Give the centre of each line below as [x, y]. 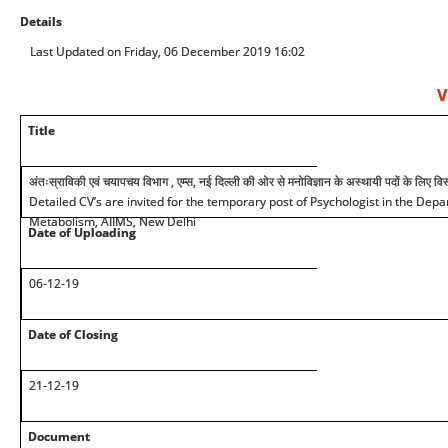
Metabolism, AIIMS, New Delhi [112, 221]
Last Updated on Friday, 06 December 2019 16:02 [167, 51]
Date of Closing [73, 334]
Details [41, 21]
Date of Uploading [82, 232]
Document [59, 436]
